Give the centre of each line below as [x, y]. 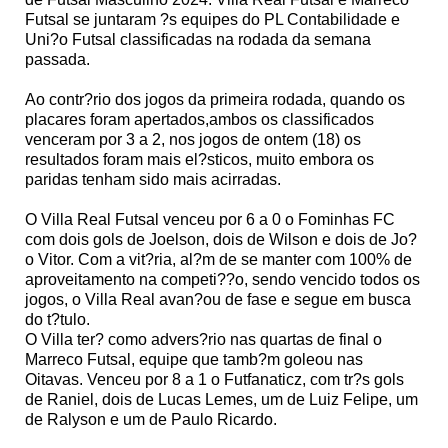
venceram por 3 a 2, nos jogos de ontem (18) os [193, 139]
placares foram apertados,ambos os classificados [199, 119]
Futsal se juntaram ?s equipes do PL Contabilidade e [212, 19]
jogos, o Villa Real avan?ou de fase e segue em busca [218, 299]
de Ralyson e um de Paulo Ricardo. [151, 419]
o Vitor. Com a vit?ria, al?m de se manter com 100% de [218, 259]
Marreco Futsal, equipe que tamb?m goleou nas [194, 359]
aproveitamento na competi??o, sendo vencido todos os [222, 279]
